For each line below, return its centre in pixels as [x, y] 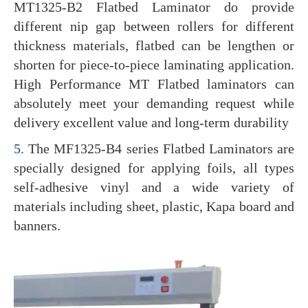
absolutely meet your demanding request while [154, 103]
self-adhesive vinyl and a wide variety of [154, 187]
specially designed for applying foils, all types [154, 167]
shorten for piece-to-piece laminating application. [154, 64]
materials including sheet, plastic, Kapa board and [154, 206]
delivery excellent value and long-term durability [151, 122]
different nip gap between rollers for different [154, 26]
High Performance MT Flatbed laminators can [154, 84]
